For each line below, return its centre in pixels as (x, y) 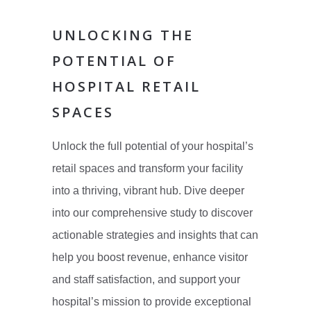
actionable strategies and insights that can (155, 235)
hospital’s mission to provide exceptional (151, 302)
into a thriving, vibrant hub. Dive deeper (148, 191)
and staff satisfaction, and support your (146, 280)
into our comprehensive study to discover (152, 213)
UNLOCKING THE (123, 35)
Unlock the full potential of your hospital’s (152, 146)
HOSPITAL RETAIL (126, 87)
